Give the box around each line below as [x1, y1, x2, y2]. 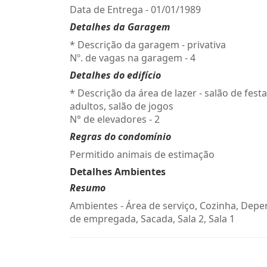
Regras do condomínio [70, 130, 171, 143]
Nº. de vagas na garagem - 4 [70, 51, 195, 64]
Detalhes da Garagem [70, 20, 170, 33]
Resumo [70, 181, 105, 194]
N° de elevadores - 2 [70, 113, 160, 126]
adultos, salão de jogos [70, 100, 173, 113]
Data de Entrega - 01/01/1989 [70, 3, 201, 16]
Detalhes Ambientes [70, 165, 166, 178]
